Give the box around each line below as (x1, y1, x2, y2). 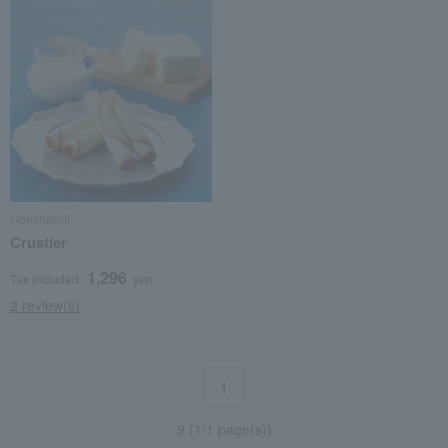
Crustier (10, 231, 67, 253)
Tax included (10, 270, 79, 287)
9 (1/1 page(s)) (176, 419, 272, 439)
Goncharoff (10, 210, 70, 227)
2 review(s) (10, 295, 80, 315)
